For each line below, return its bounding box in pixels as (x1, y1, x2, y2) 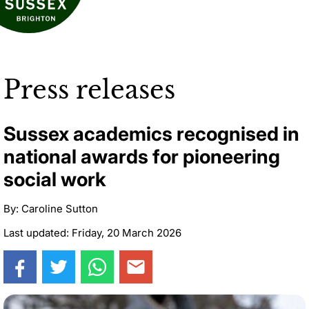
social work (3, 167, 106, 191)
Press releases (3, 74, 175, 106)
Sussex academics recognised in (3, 121, 299, 146)
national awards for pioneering (3, 144, 280, 168)
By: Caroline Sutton (3, 201, 98, 215)
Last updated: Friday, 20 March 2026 (3, 226, 181, 239)
